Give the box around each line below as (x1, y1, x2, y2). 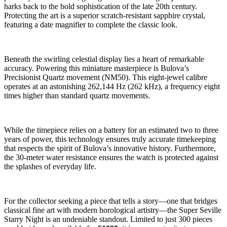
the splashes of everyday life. (4, 162, 96, 171)
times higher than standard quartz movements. (4, 91, 150, 100)
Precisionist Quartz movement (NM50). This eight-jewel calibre (4, 72, 207, 82)
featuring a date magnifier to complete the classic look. (4, 20, 177, 29)
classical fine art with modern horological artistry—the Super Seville (4, 205, 221, 214)
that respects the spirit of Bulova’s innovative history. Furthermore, (4, 143, 216, 153)
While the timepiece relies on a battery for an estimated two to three (4, 125, 218, 134)
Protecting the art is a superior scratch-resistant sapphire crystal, (4, 11, 205, 20)
